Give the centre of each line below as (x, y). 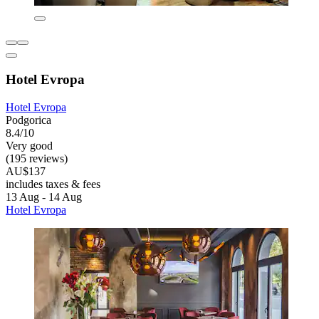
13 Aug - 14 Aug (44, 197)
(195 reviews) (37, 158)
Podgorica (28, 120)
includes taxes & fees (53, 184)
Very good (29, 145)
